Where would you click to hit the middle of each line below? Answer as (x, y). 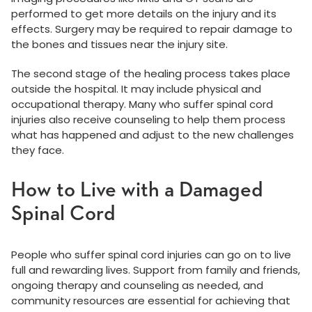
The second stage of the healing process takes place (151, 74)
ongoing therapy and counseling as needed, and (137, 286)
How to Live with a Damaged (137, 191)
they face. (38, 150)
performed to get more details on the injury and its (144, 14)
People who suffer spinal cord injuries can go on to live (151, 255)
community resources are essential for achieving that (151, 301)
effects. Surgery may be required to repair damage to (152, 29)
